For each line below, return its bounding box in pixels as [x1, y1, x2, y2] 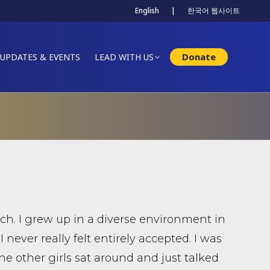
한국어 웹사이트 [187, 5, 240, 16]
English [135, 5, 159, 16]
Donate [182, 51, 216, 63]
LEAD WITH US [95, 51, 154, 63]
